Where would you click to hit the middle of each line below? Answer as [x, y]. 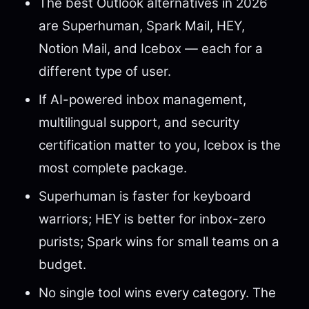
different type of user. [105, 71]
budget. [62, 265]
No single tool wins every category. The [157, 293]
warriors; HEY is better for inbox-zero [152, 219]
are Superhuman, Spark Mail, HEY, [142, 26]
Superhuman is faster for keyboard [145, 196]
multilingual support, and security [139, 122]
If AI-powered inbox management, [142, 100]
